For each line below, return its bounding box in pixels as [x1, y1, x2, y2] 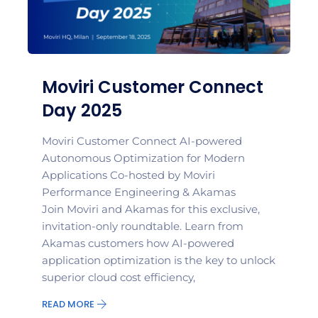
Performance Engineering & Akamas [42, 185, 236, 199]
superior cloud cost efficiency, [42, 270, 195, 284]
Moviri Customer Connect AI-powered [42, 133, 242, 148]
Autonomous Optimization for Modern [42, 150, 245, 165]
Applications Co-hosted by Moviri [42, 168, 215, 182]
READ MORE [42, 297, 97, 311]
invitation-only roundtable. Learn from [42, 219, 243, 233]
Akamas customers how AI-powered [42, 236, 234, 250]
